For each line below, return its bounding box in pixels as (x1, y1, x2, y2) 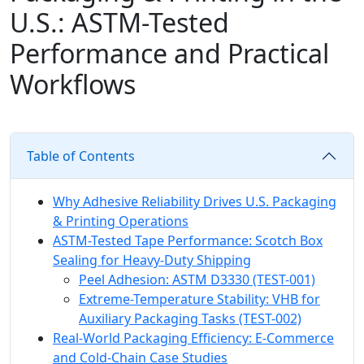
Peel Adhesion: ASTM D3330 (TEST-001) (79, 271, 315, 289)
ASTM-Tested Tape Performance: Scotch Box (53, 232, 323, 250)
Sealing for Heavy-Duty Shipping (53, 251, 251, 270)
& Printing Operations (53, 212, 188, 231)
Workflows (10, 67, 136, 102)
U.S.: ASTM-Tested (10, 5, 229, 41)
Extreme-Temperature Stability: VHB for (79, 290, 320, 309)
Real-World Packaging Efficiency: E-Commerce (53, 329, 334, 348)
